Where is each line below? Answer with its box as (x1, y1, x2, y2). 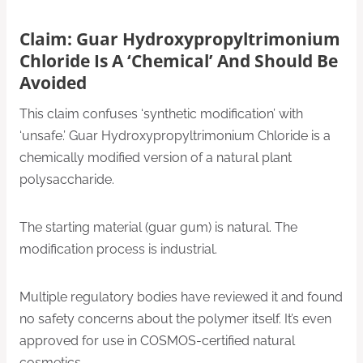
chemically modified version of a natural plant (19, 149, 292, 165)
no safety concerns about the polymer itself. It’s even (19, 310, 331, 327)
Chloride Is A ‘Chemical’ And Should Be (19, 49, 338, 73)
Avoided (19, 71, 87, 95)
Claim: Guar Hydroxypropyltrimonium (19, 28, 340, 51)
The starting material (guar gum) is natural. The (19, 219, 297, 235)
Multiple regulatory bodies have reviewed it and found (19, 288, 343, 305)
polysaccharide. (19, 171, 114, 187)
